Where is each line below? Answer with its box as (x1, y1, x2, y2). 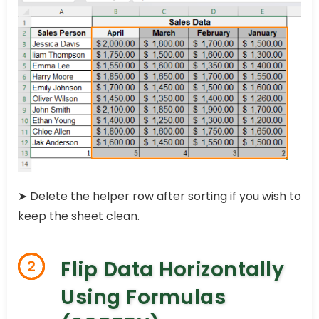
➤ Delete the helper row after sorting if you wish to (18, 187, 301, 204)
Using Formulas (61, 283, 226, 311)
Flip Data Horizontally (61, 255, 284, 283)
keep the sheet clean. (18, 207, 140, 224)
